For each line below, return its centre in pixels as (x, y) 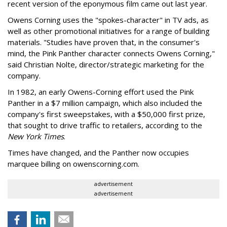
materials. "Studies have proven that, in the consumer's (104, 42)
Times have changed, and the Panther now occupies (98, 153)
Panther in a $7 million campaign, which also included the (105, 103)
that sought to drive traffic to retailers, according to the (105, 125)
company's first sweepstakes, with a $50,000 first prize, (106, 114)
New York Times (36, 136)
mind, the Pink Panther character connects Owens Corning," (111, 53)
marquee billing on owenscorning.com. (73, 164)
